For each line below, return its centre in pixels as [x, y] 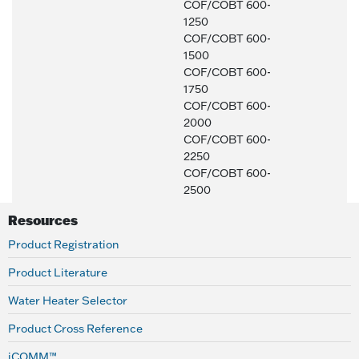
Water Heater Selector [68, 301]
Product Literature [58, 272]
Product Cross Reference [75, 329]
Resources [43, 220]
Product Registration [64, 244]
